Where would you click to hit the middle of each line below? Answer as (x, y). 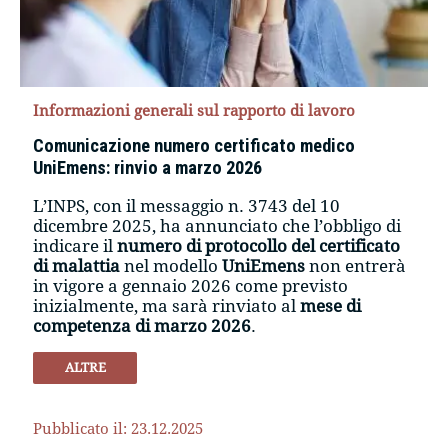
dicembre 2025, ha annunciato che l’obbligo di (217, 225)
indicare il (75, 245)
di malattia (77, 265)
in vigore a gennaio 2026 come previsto (191, 285)
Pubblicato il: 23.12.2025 (118, 428)
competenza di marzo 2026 (142, 325)
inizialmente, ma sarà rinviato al (167, 305)
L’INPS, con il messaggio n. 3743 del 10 (187, 205)
